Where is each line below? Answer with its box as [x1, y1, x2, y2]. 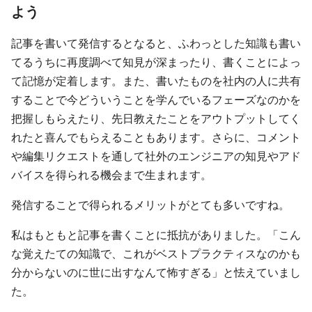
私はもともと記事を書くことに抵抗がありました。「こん [11, 228, 301, 242]
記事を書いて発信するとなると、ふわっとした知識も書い [11, 36, 301, 50]
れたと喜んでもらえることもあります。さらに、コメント [11, 130, 301, 144]
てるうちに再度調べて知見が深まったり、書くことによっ [11, 55, 301, 69]
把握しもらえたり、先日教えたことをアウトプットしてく [11, 111, 301, 125]
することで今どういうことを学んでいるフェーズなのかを [11, 93, 301, 107]
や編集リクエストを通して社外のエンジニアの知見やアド [11, 149, 301, 163]
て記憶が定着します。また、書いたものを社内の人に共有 [11, 74, 301, 88]
